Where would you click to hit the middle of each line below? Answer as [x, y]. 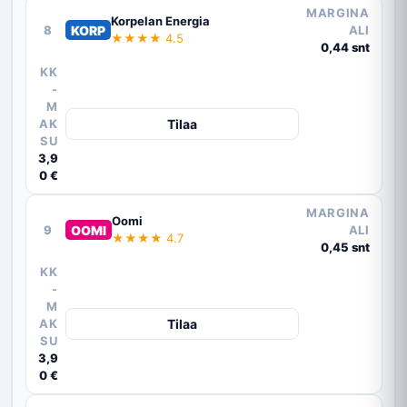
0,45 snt [345, 247]
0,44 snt [345, 47]
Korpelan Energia [160, 21]
